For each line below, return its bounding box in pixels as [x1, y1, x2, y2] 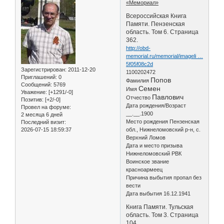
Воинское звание [126, 158, 169, 164]
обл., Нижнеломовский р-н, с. [126, 126, 201, 132]
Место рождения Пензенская [126, 118, 200, 124]
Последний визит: [21, 118, 66, 125]
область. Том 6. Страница [126, 28, 199, 35]
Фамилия [126, 77, 151, 83]
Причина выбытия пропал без [126, 174, 202, 180]
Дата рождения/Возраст [126, 102, 186, 108]
